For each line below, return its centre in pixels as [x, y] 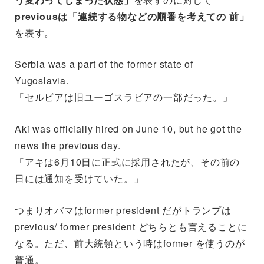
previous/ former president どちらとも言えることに [131, 226]
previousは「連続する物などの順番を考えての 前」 [132, 16]
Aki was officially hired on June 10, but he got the [128, 128]
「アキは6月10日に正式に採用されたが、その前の [128, 161]
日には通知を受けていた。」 [79, 178]
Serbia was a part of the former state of [104, 64]
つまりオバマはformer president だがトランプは [123, 210]
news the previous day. [68, 145]
